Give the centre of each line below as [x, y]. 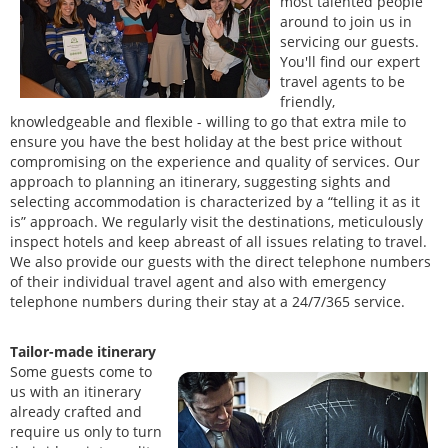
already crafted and [76, 412]
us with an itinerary [75, 392]
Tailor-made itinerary [83, 352]
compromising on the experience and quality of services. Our [215, 162]
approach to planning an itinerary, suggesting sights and [200, 182]
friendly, [307, 102]
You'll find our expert [350, 62]
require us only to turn [86, 432]
